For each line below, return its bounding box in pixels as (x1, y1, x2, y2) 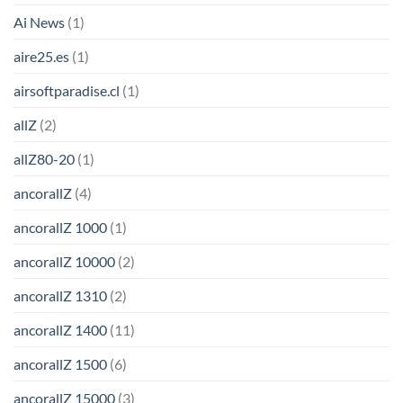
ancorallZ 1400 (13, 321, 107, 339)
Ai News (13, 13, 65, 31)
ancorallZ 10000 (13, 253, 115, 271)
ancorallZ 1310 (13, 287, 107, 305)
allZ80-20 (13, 150, 75, 168)
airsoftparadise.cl (13, 82, 120, 100)
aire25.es (13, 48, 69, 66)
